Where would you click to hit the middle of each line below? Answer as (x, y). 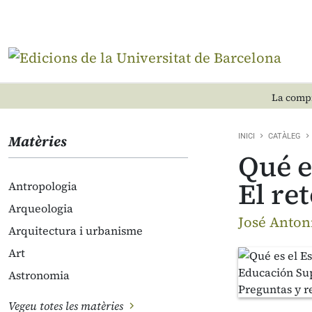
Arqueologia (41, 208)
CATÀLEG (284, 136)
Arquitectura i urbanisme (76, 231)
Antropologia (43, 186)
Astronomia (39, 275)
